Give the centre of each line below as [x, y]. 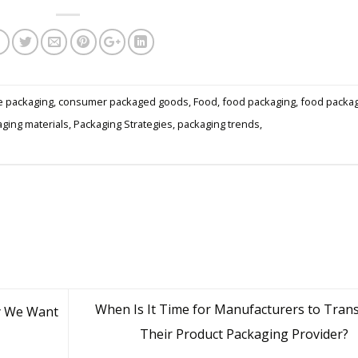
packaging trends [219, 124]
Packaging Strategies [123, 124]
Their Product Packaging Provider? [245, 334]
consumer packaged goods [123, 102]
